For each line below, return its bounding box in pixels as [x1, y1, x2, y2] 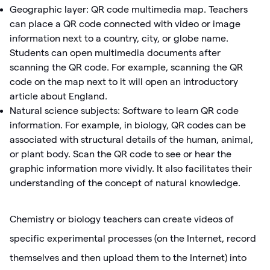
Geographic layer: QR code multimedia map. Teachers [10, 4, 248, 15]
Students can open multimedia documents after [10, 48, 221, 58]
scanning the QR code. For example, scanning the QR [10, 62, 243, 73]
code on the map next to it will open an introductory [10, 77, 238, 87]
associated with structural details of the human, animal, [10, 134, 253, 145]
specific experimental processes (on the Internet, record [10, 233, 256, 244]
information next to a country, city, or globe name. [10, 33, 228, 44]
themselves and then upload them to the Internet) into [10, 253, 246, 263]
